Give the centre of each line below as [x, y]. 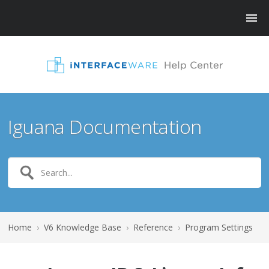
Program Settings [219, 227]
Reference [153, 227]
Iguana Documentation [105, 126]
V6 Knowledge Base [83, 227]
